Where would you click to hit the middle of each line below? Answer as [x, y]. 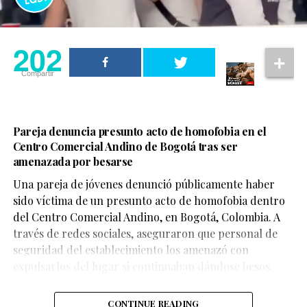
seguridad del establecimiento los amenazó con [131, 249]
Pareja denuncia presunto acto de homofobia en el [139, 131]
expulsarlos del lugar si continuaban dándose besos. [143, 266]
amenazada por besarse [73, 161]
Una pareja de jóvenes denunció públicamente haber [144, 184]
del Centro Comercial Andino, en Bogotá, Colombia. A [146, 217]
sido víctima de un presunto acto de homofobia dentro [149, 200]
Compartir [37, 73]
